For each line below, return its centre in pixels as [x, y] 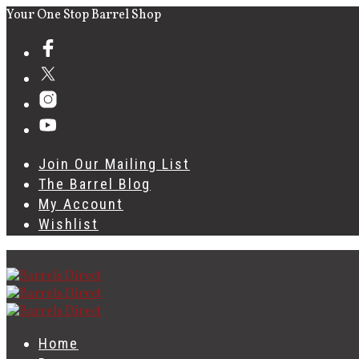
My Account [81, 204]
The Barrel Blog [95, 184]
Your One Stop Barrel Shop [84, 15]
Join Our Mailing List [114, 164]
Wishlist [69, 224]
